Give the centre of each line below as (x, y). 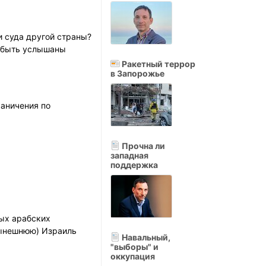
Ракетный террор (158, 64)
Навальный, (145, 237)
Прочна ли (142, 146)
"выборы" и (134, 247)
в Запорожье (137, 73)
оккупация (133, 256)
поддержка (134, 165)
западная (129, 155)
